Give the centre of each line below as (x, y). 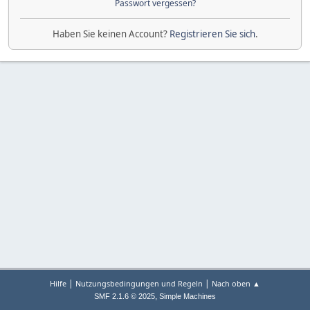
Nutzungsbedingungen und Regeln (139, 283)
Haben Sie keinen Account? (111, 34)
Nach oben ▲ (236, 283)
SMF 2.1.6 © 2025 (125, 296)
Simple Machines (188, 296)
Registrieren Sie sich (212, 34)
